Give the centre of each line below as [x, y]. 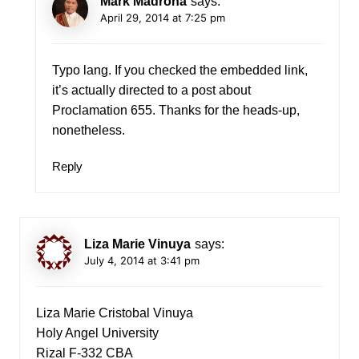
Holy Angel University [97, 333]
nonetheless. [88, 131]
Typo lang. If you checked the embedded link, [179, 71]
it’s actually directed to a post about [151, 91]
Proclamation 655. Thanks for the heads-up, [175, 111]
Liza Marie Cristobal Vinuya [114, 313]
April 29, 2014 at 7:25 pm [162, 18]
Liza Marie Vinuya [137, 244]
